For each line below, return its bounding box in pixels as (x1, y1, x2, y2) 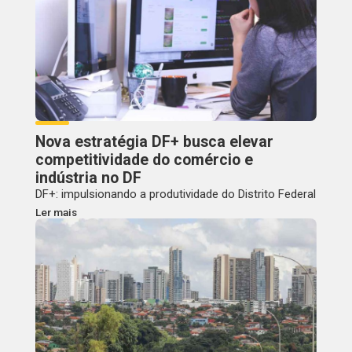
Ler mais (35, 205, 77, 218)
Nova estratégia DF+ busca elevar (35, 132, 273, 151)
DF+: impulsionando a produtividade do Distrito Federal (35, 186, 316, 201)
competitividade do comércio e (35, 150, 253, 169)
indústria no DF (35, 168, 141, 187)
